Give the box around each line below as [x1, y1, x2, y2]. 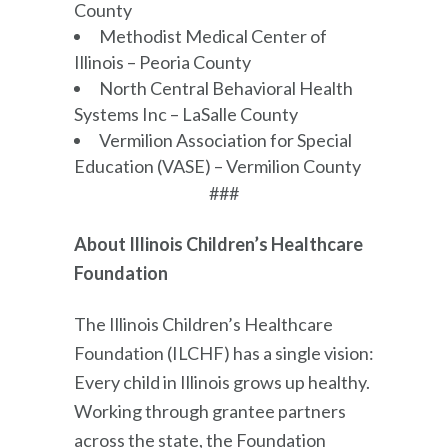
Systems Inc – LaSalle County [74, 102, 298, 125]
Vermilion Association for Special [99, 128, 352, 151]
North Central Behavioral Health [99, 76, 353, 99]
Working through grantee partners [74, 399, 346, 422]
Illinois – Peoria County [74, 50, 251, 73]
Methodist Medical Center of [99, 24, 327, 47]
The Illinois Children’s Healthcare [74, 312, 333, 335]
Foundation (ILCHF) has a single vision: [74, 341, 374, 364]
